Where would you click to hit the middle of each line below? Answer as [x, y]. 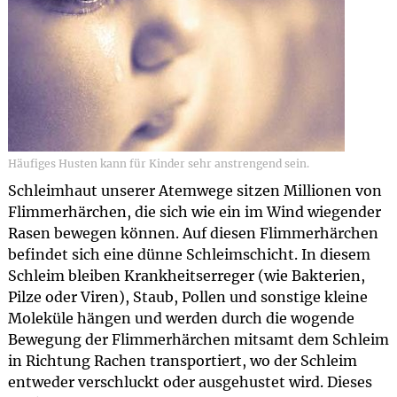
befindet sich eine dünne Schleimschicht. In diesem [189, 254]
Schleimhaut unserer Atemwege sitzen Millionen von [195, 191]
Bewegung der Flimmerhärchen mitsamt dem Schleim [198, 339]
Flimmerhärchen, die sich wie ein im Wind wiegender [194, 212]
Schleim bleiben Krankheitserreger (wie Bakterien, [186, 276]
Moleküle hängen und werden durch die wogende [181, 318]
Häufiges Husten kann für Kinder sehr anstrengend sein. [158, 163]
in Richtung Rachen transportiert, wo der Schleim [182, 361]
